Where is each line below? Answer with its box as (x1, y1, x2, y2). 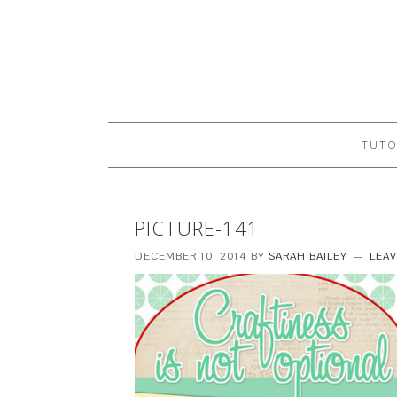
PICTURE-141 (135, 214, 260, 241)
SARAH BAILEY (269, 249, 347, 263)
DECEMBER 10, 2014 (135, 249, 247, 263)
